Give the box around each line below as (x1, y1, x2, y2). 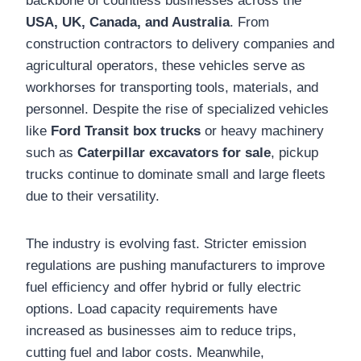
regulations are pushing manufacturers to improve (26, 257, 325, 273)
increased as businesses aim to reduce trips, (26, 322, 297, 338)
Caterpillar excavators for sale (77, 144, 271, 160)
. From (230, 14, 269, 30)
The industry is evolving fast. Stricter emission (26, 235, 306, 251)
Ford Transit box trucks (51, 122, 201, 139)
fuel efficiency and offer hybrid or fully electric (26, 279, 301, 295)
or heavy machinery (201, 122, 324, 139)
